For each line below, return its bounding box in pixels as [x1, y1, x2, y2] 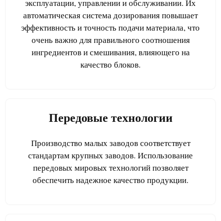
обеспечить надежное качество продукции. [33, 174, 188, 185]
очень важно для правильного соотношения [31, 34, 190, 45]
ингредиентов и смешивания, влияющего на [31, 46, 190, 58]
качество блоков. [80, 58, 141, 70]
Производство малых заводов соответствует [31, 137, 190, 148]
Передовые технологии [48, 111, 173, 124]
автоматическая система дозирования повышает [23, 9, 198, 21]
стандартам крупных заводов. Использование [28, 149, 193, 161]
